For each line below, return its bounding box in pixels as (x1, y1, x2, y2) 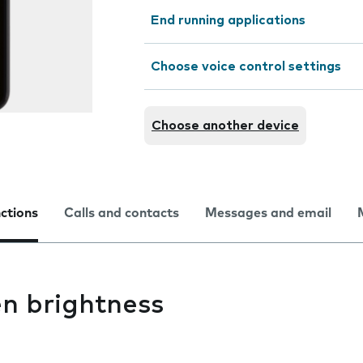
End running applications (151, 14, 305, 27)
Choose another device (152, 119, 299, 132)
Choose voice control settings (151, 60, 341, 73)
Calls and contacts (64, 207, 179, 220)
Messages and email (205, 207, 331, 220)
